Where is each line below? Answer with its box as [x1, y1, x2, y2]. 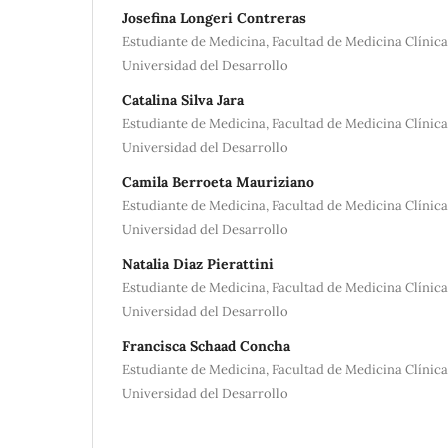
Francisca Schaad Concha [122, 336, 290, 355]
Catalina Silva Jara [122, 90, 244, 109]
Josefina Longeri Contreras [122, 8, 306, 27]
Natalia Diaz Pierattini [122, 254, 274, 273]
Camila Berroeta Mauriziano [122, 172, 314, 191]
